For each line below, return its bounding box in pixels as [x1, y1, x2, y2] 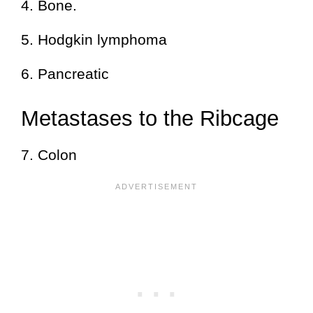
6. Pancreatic [21, 66, 109, 82]
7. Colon [21, 146, 77, 163]
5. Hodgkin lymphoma [21, 31, 167, 48]
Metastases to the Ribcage [21, 106, 279, 131]
